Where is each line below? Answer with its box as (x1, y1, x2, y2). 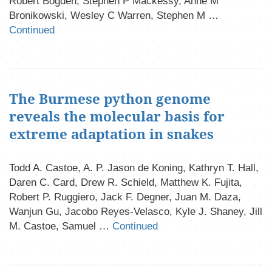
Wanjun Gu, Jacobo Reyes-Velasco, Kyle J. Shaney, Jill (9, 206, 262, 218)
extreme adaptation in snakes (9, 124, 214, 143)
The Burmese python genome (9, 89, 211, 108)
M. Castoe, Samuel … (9, 220, 112, 233)
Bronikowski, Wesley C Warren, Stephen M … (9, 9, 219, 21)
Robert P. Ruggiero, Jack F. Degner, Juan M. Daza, (9, 191, 241, 203)
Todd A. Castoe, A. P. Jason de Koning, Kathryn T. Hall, (9, 162, 259, 174)
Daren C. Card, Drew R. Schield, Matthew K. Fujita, (9, 177, 242, 189)
